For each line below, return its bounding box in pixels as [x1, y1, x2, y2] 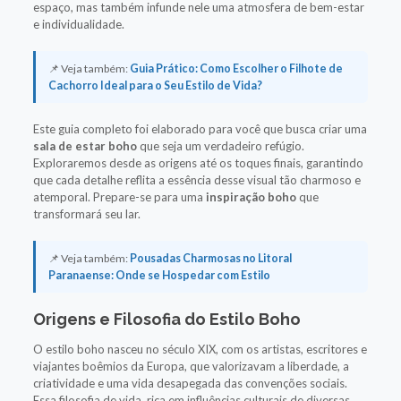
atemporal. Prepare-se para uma [32, 189, 206, 204]
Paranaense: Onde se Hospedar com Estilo [47, 268, 270, 282]
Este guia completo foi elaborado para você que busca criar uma [32, 121, 367, 136]
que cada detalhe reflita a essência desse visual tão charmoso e [32, 172, 361, 187]
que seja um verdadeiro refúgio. [136, 138, 304, 153]
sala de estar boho [32, 138, 137, 153]
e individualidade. [32, 16, 124, 31]
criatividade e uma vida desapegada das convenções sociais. [32, 375, 347, 390]
